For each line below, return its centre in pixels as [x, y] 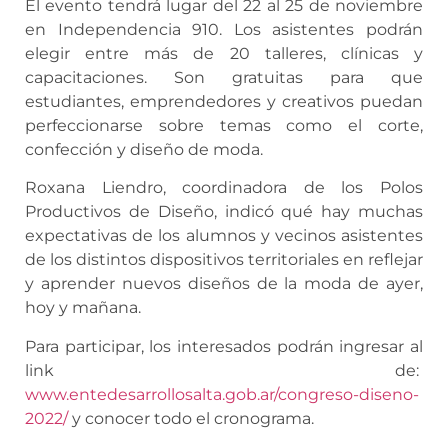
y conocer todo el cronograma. [191, 418]
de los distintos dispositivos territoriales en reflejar [224, 260]
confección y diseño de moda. [144, 149]
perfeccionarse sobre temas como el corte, [224, 125]
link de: [224, 370]
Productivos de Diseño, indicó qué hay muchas [224, 212]
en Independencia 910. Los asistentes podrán [224, 29]
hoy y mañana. [85, 308]
